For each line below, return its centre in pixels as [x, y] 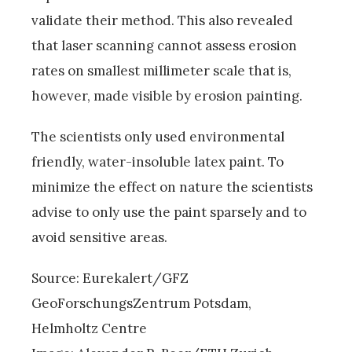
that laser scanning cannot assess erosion [164, 46]
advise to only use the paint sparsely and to [169, 213]
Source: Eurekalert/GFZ [110, 279]
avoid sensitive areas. [99, 238]
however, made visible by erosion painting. [167, 96]
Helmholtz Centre [89, 329]
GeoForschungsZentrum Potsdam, [141, 304]
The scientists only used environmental [158, 137]
